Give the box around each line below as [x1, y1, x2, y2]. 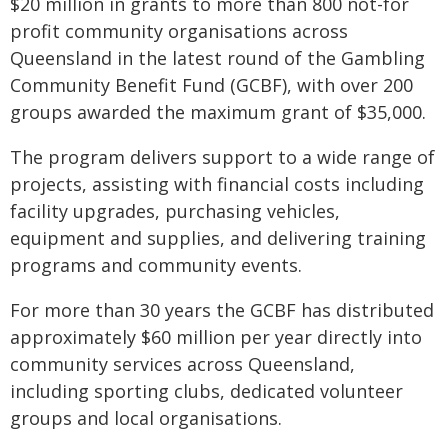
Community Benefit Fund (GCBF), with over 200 [10, 73, 413, 97]
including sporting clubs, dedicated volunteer [10, 379, 403, 403]
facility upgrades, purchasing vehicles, [10, 199, 340, 223]
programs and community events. [10, 253, 302, 277]
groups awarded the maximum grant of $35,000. [10, 100, 426, 124]
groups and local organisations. [10, 406, 285, 430]
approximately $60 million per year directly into [10, 325, 422, 349]
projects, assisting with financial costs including [10, 172, 424, 196]
